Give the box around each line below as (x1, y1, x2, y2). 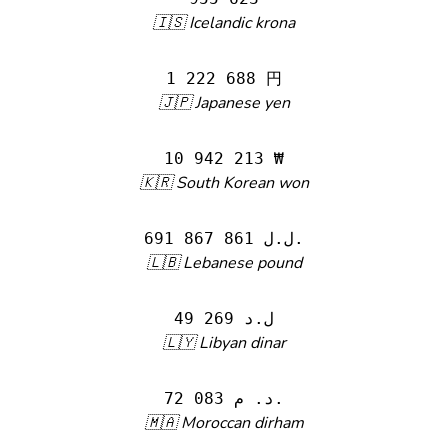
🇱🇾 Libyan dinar (162, 332, 286, 354)
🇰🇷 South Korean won (139, 172, 309, 194)
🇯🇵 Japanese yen (158, 92, 290, 114)
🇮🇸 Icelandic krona (153, 12, 295, 34)
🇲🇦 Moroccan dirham (144, 412, 304, 434)
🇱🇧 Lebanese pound (146, 252, 302, 274)
